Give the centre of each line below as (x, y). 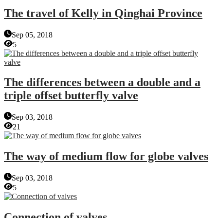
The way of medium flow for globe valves (106, 156)
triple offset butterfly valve (71, 96)
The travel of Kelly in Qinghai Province (103, 13)
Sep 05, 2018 (32, 35)
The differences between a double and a (102, 82)
